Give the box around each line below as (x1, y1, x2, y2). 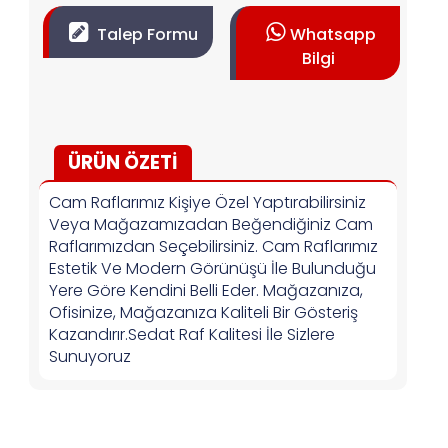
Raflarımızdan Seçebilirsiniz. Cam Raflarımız (49, 235, 378, 259)
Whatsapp (289, 23, 376, 47)
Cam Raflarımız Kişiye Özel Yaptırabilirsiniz (49, 191, 366, 215)
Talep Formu (93, 23, 199, 47)
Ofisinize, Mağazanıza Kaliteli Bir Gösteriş (49, 301, 358, 325)
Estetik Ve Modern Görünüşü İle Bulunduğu (49, 257, 376, 281)
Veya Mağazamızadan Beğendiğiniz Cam (49, 213, 373, 237)
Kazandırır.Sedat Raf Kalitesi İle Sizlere (49, 323, 335, 347)
